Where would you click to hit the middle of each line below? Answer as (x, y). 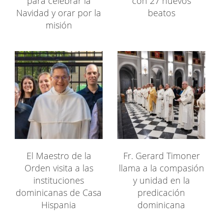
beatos (161, 13)
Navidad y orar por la (59, 13)
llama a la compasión (161, 168)
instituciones (59, 180)
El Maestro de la (59, 155)
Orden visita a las (59, 168)
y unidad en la (161, 180)
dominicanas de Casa (59, 192)
